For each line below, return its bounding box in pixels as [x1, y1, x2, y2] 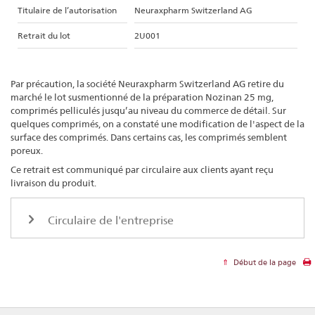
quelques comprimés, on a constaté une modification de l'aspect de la [11, 117, 304, 129]
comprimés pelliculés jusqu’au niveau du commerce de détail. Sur [11, 104, 286, 116]
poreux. [11, 144, 43, 156]
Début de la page [231, 257, 296, 268]
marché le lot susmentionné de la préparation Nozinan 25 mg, [11, 91, 274, 103]
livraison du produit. [11, 176, 96, 188]
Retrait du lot [18, 30, 70, 41]
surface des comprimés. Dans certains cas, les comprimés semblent [11, 131, 287, 143]
